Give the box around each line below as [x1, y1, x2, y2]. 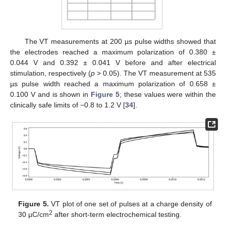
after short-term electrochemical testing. [52, 210, 182, 219]
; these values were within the [119, 90, 216, 99]
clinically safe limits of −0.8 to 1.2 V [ [10, 101, 125, 109]
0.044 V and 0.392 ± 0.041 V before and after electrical [10, 59, 216, 67]
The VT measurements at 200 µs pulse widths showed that [24, 37, 216, 46]
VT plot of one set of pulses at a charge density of [48, 200, 212, 208]
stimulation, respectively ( [10, 69, 91, 78]
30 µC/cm [18, 210, 49, 219]
